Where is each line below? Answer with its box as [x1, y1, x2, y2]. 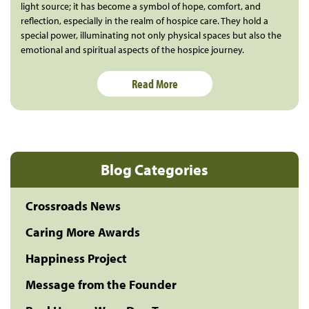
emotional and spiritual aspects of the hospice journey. [21, 43, 244, 56]
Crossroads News [26, 197, 121, 214]
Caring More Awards [26, 223, 140, 240]
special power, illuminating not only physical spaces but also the [21, 28, 281, 41]
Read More [131, 75, 178, 92]
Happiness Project [26, 250, 127, 266]
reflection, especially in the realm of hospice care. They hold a [21, 14, 268, 27]
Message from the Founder [26, 276, 177, 292]
